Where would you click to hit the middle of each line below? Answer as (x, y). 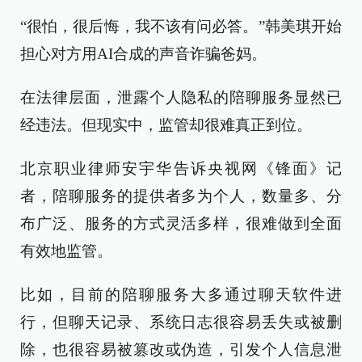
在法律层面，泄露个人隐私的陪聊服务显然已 (181, 97)
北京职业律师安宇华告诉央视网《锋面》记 (181, 168)
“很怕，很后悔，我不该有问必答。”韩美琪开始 (181, 26)
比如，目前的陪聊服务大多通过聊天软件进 (181, 295)
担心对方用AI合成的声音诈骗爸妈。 (143, 54)
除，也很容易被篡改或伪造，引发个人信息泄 (181, 349)
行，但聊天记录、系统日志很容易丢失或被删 (181, 322)
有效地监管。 (66, 251)
